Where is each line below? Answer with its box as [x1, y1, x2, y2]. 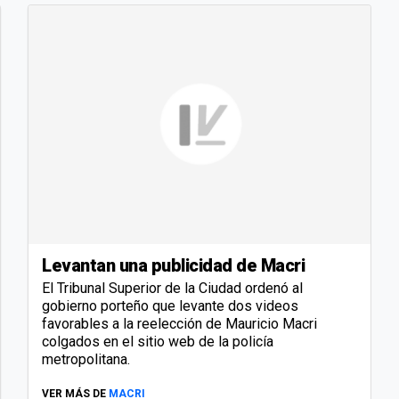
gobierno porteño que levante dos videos [42, 297, 298, 315]
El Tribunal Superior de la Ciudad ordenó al [42, 280, 303, 297]
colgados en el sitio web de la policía [42, 333, 273, 351]
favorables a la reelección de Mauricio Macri [42, 315, 317, 333]
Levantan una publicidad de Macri [42, 255, 305, 277]
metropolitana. [42, 351, 130, 369]
